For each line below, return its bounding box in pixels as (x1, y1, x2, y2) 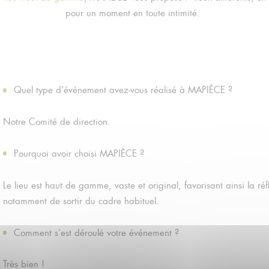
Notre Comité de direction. (2, 116, 110, 128)
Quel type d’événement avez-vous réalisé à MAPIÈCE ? (14, 84, 233, 97)
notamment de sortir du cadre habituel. (2, 195, 159, 207)
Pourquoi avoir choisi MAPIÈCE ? (14, 147, 145, 160)
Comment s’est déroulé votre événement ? (14, 226, 180, 239)
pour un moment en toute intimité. (65, 7, 204, 20)
